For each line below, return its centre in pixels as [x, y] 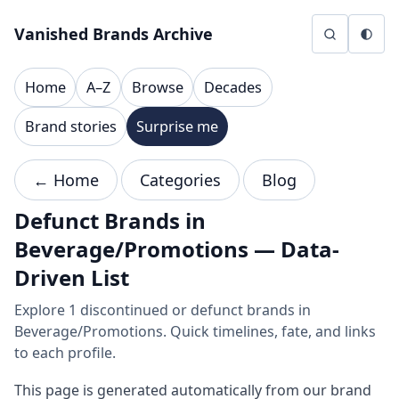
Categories [180, 180]
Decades [233, 87]
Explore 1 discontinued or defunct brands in [163, 310]
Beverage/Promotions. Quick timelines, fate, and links [195, 331]
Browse [157, 87]
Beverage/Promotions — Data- [177, 249]
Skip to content [68, 20]
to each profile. [65, 353]
